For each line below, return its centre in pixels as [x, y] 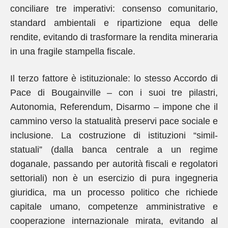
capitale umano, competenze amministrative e [114, 207]
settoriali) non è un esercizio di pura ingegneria [114, 178]
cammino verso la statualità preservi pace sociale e [114, 121]
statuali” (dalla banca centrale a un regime [114, 150]
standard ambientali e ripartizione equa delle [114, 23]
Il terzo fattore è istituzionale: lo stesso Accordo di [114, 78]
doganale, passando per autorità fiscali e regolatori [114, 164]
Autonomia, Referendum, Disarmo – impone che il [114, 107]
